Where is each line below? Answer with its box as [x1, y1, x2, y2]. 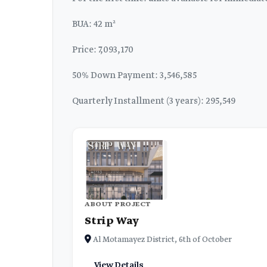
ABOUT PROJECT [85, 199, 151, 210]
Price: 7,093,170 [72, 44, 133, 57]
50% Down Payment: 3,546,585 [72, 70, 197, 82]
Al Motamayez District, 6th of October [91, 235, 232, 246]
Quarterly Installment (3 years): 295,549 [72, 95, 235, 108]
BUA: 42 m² [72, 18, 116, 31]
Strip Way [85, 214, 139, 229]
